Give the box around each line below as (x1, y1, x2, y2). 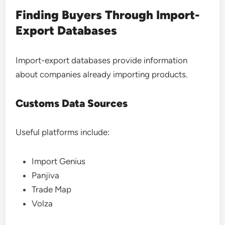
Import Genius (32, 156, 86, 166)
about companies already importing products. (16, 69, 188, 79)
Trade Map (32, 184, 72, 194)
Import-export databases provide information (16, 55, 188, 65)
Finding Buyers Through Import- (16, 8, 200, 22)
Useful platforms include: (16, 127, 110, 137)
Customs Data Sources (16, 97, 128, 109)
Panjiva (32, 170, 60, 180)
